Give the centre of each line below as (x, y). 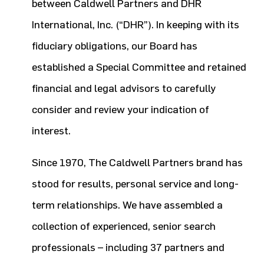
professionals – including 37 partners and (128, 247)
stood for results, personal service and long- (135, 184)
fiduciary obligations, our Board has (115, 46)
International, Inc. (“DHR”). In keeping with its (136, 25)
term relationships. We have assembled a (127, 205)
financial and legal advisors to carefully (124, 88)
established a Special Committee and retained (139, 67)
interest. (51, 131)
